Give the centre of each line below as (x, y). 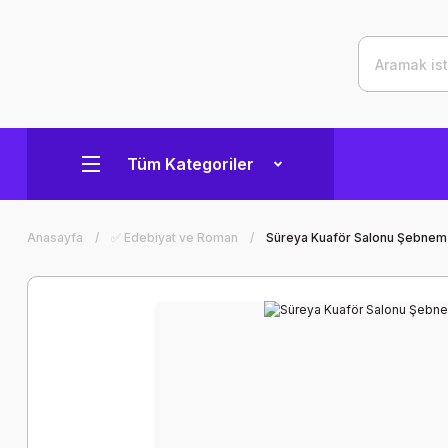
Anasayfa (55, 237)
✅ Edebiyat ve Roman (174, 237)
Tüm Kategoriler (190, 164)
